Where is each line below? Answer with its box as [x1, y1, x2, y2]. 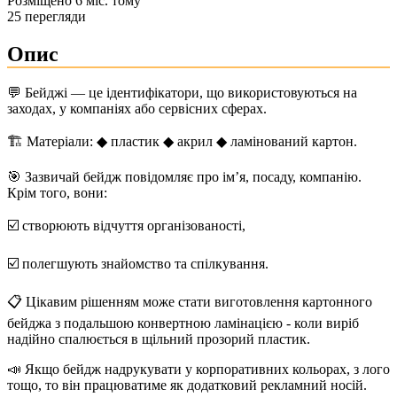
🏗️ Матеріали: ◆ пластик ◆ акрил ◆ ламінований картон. [7, 134, 357, 150]
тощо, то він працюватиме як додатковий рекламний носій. [7, 378, 367, 393]
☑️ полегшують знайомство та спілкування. [7, 256, 269, 272]
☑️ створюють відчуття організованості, [7, 218, 245, 234]
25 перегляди [7, 8, 86, 24]
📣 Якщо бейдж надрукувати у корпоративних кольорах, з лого [7, 362, 390, 378]
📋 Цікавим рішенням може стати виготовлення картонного [7, 294, 372, 310]
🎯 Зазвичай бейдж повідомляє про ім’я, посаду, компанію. [7, 169, 362, 185]
